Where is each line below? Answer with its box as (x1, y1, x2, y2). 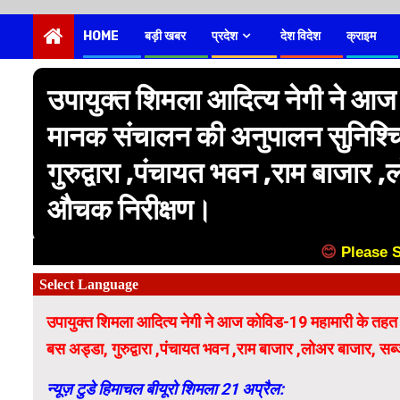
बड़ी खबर (145, 29, 186, 45)
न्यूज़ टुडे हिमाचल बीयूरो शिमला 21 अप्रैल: (46, 379, 284, 398)
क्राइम (346, 29, 376, 45)
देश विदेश (280, 29, 321, 45)
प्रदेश (212, 29, 237, 45)
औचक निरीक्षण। (47, 192, 212, 227)
